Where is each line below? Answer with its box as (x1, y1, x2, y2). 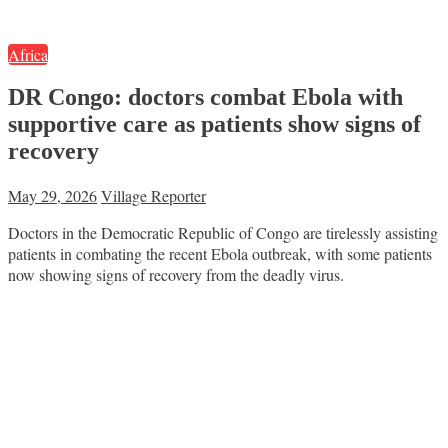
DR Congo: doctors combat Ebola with (8, 84, 403, 111)
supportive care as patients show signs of (8, 111, 421, 138)
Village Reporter (101, 185, 206, 207)
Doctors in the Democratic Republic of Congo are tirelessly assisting (8, 222, 438, 244)
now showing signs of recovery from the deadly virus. (8, 264, 344, 286)
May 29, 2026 (8, 185, 97, 207)
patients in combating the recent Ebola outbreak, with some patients (8, 243, 432, 265)
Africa (8, 43, 48, 65)
